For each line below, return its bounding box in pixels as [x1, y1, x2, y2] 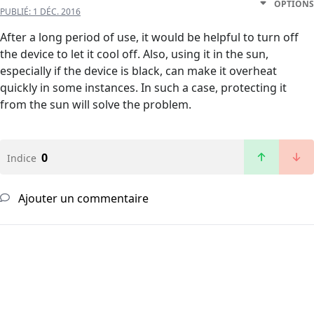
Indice [7, 151, 36, 165]
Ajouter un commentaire [15, 191, 149, 207]
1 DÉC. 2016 [33, 6, 81, 18]
